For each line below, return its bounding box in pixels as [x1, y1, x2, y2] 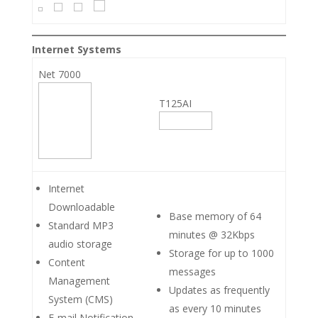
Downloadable [48, 199, 115, 214]
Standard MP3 [48, 218, 114, 232]
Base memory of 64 [169, 209, 261, 223]
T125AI [159, 96, 192, 110]
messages [169, 264, 216, 278]
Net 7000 [38, 67, 81, 81]
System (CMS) [48, 292, 113, 306]
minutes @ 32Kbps [169, 227, 255, 241]
